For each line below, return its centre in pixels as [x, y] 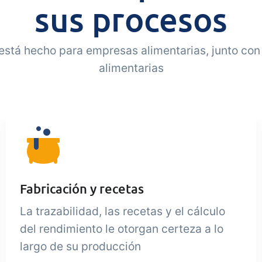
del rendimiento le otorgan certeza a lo [122, 229]
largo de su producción [81, 246]
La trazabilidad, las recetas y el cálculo [123, 211]
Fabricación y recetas [82, 189]
